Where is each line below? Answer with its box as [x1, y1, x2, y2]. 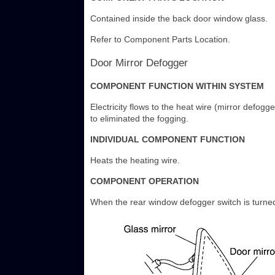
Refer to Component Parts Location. [90, 34, 230, 45]
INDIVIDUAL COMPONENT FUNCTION [90, 134, 245, 145]
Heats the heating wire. [90, 155, 180, 166]
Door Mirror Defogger [90, 57, 188, 69]
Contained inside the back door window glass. [90, 14, 268, 24]
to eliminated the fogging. [90, 114, 188, 124]
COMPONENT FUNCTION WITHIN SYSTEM [90, 81, 264, 91]
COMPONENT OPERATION [90, 176, 199, 187]
